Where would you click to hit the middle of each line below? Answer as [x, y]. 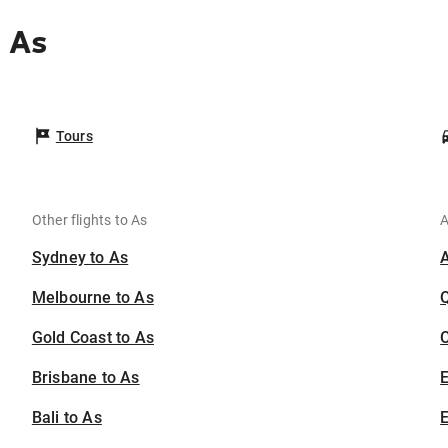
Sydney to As [80, 257]
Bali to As [66, 417]
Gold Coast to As [93, 337]
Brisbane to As [85, 377]
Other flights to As [89, 220]
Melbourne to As [92, 297]
